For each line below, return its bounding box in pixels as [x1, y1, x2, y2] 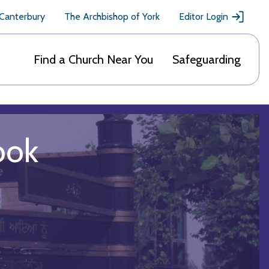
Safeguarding [172, 52, 241, 67]
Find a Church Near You [34, 52, 153, 67]
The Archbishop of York [64, 11, 160, 22]
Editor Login [179, 11, 228, 22]
